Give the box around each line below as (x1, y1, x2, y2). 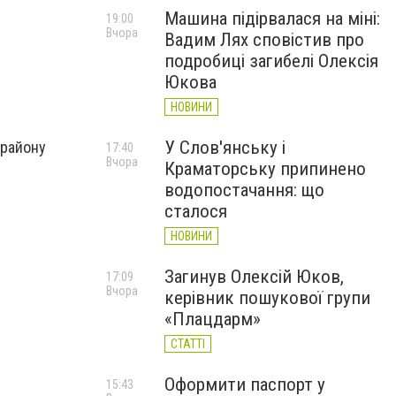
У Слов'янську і (164, 137, 286, 158)
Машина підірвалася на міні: (164, 8, 380, 29)
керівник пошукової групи (164, 287, 370, 308)
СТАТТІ (171, 337, 205, 351)
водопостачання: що (164, 179, 324, 201)
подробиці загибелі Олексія (164, 50, 378, 72)
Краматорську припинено (164, 158, 366, 179)
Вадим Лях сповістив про (164, 29, 364, 50)
